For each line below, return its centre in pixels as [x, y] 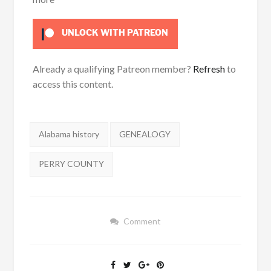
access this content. [73, 83]
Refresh [209, 68]
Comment [142, 221]
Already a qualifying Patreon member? [113, 68]
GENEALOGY [145, 134]
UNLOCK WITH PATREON [114, 33]
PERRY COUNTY [71, 164]
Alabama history [69, 134]
